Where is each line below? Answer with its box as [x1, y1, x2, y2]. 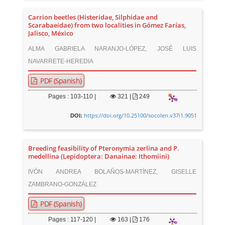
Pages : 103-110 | [48, 93, 96, 100]
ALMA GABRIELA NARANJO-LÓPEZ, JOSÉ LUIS [28, 45, 197, 52]
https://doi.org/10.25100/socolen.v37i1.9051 [83, 111, 197, 119]
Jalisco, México [28, 29, 74, 38]
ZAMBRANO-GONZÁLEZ [28, 181, 97, 188]
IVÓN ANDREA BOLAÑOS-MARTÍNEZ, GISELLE [28, 168, 197, 175]
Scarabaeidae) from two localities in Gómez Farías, [28, 21, 186, 30]
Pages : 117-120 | [48, 216, 96, 223]
